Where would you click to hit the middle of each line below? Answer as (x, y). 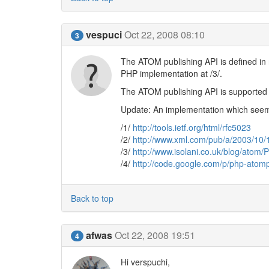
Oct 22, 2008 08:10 (165, 35)
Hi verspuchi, (145, 262)
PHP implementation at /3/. (171, 73)
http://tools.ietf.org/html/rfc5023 (192, 127)
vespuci (104, 35)
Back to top (92, 198)
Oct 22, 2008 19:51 (155, 235)
